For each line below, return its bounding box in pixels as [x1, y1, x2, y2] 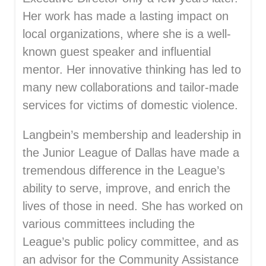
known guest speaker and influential [23, 45, 211, 58]
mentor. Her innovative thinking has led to [23, 63, 241, 76]
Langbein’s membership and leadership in [23, 128, 241, 141]
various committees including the [23, 217, 195, 230]
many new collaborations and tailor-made [23, 81, 239, 94]
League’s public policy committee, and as [23, 235, 239, 248]
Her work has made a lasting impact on [23, 9, 229, 23]
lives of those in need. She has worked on [23, 199, 243, 213]
